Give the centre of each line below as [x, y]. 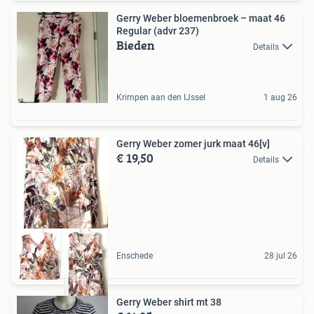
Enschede [135, 256]
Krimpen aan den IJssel [161, 98]
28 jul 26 [281, 256]
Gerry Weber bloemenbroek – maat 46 [201, 19]
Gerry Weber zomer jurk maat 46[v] [193, 144]
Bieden [136, 46]
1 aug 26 [280, 98]
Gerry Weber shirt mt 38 [169, 302]
